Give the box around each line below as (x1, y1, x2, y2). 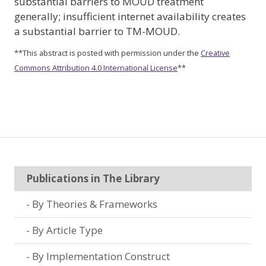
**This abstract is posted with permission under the (14, 47, 201, 58)
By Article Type (32, 223, 103, 237)
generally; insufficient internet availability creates (14, 9, 246, 23)
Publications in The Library (26, 172, 160, 186)
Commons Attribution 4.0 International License (14, 62, 178, 73)
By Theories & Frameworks (32, 197, 157, 211)
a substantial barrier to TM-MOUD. (14, 24, 180, 38)
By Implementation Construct (32, 249, 170, 264)
